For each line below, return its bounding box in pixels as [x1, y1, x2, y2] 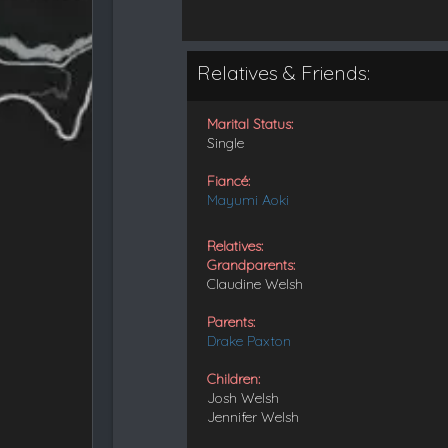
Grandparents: [207, 255, 296, 274]
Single [207, 134, 245, 152]
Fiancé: [207, 172, 251, 190]
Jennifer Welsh [207, 407, 300, 426]
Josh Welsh [207, 388, 280, 407]
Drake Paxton [207, 331, 292, 350]
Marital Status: [207, 115, 294, 133]
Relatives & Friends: [197, 59, 371, 85]
